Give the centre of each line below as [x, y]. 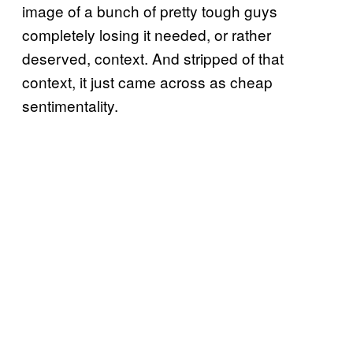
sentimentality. [70, 105]
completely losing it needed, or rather [147, 34]
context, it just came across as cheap [147, 81]
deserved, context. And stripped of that [153, 58]
